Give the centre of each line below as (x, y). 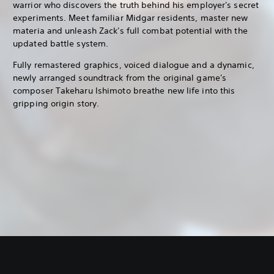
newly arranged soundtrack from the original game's (120, 77)
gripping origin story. (56, 103)
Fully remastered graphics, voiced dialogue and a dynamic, (134, 65)
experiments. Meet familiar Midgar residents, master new (131, 17)
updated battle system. (61, 43)
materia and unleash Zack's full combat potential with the (130, 30)
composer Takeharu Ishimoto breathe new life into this (124, 90)
